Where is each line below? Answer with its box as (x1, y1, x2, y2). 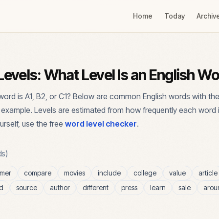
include (98, 169, 121, 177)
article (198, 169, 218, 177)
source (16, 183, 37, 192)
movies (64, 169, 85, 177)
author (50, 183, 70, 192)
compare (24, 169, 51, 177)
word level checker (65, 119, 137, 129)
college (133, 169, 156, 177)
